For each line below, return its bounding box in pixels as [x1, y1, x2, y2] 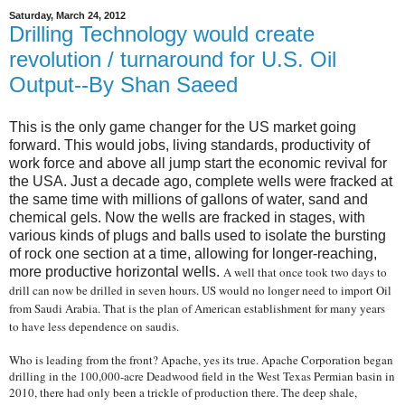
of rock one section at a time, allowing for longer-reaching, [9, 246, 377, 262]
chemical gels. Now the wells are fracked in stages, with [9, 210, 365, 226]
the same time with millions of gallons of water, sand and [9, 192, 368, 208]
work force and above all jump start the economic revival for [9, 155, 387, 172]
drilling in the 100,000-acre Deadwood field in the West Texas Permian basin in [9, 368, 395, 385]
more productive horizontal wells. [9, 264, 223, 280]
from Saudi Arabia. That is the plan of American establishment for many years [9, 300, 385, 317]
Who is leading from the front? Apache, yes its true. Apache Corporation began [9, 352, 393, 369]
